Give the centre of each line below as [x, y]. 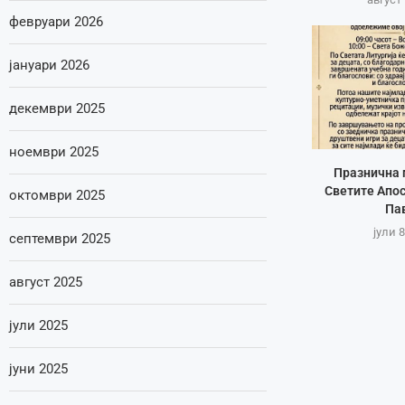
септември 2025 [60, 239]
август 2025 [46, 282]
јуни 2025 [38, 369]
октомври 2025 [57, 195]
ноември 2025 [54, 152]
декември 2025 [57, 108]
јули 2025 [38, 325]
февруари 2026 [56, 22]
